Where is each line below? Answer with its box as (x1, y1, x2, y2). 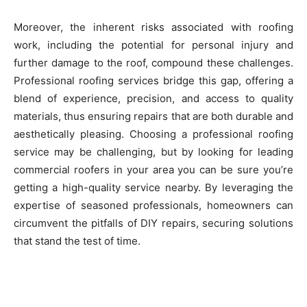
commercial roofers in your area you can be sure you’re (14, 163, 293, 177)
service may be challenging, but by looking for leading (14, 145, 293, 159)
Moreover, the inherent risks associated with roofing (14, 21, 293, 34)
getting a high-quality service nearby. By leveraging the (14, 181, 293, 195)
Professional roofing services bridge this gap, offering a (14, 74, 293, 88)
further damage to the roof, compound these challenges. (14, 56, 293, 70)
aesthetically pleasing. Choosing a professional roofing (14, 127, 293, 141)
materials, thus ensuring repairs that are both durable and (14, 110, 293, 123)
